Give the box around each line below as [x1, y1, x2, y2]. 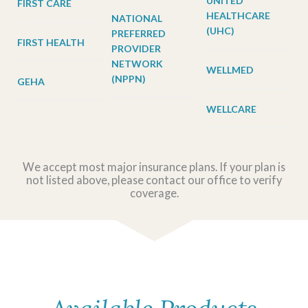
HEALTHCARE [206, 10, 270, 22]
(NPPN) [111, 73, 146, 85]
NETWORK [111, 58, 164, 70]
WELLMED [206, 64, 254, 76]
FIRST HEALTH [17, 36, 85, 49]
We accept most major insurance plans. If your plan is [23, 160, 285, 174]
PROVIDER [111, 43, 162, 55]
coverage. [129, 186, 179, 200]
